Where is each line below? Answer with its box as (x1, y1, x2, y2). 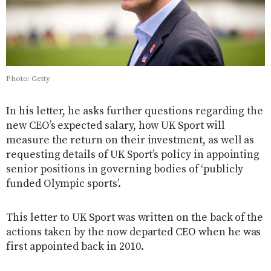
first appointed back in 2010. (6, 240, 144, 254)
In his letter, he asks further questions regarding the (6, 105, 264, 119)
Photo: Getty (6, 74, 50, 84)
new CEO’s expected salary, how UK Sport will (6, 119, 225, 133)
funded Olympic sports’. (6, 177, 121, 191)
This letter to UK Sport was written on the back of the (6, 211, 264, 225)
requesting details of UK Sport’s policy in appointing (6, 148, 260, 162)
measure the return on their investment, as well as (6, 134, 255, 148)
